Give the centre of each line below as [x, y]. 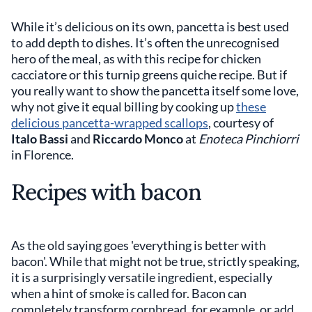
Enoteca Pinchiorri [249, 138]
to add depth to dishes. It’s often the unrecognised [145, 42]
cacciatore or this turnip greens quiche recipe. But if [149, 74]
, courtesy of [241, 122]
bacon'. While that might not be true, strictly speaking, [155, 261]
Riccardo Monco [138, 138]
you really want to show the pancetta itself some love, [155, 90]
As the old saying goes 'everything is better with [139, 245]
